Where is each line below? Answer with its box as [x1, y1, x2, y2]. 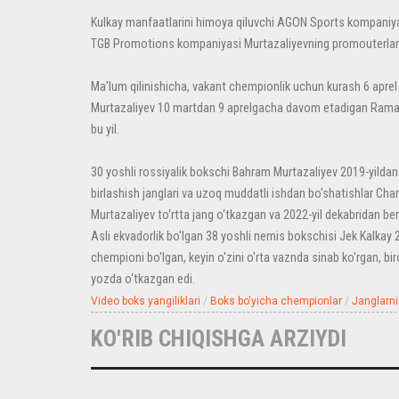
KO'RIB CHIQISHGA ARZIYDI [91, 325, 346, 352]
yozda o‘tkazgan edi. [91, 272, 195, 287]
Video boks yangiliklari [91, 295, 200, 307]
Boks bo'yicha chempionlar [210, 295, 342, 307]
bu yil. [91, 122, 119, 137]
